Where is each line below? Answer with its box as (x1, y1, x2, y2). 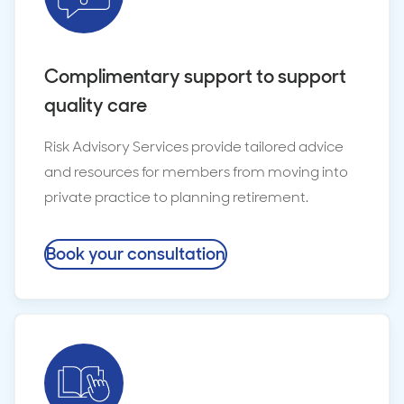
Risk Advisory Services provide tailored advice (44, 136, 344, 156)
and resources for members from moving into (44, 161, 348, 181)
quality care (44, 92, 147, 117)
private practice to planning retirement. (44, 187, 311, 207)
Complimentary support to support (44, 63, 346, 88)
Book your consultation (46, 242, 225, 265)
